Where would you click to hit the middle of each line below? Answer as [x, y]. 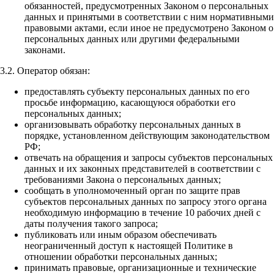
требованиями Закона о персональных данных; [123, 180]
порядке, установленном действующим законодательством [147, 136]
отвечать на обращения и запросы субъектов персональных [149, 158]
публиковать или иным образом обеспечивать [120, 235]
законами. [45, 50]
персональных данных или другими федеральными [132, 39]
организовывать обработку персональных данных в [133, 125]
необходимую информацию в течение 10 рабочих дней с [143, 213]
